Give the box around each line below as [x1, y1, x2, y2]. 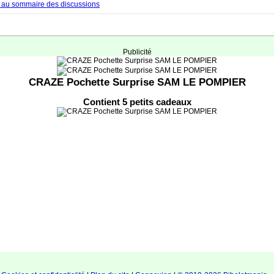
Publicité [122, 48, 152, 56]
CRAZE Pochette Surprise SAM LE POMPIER [28, 76, 246, 88]
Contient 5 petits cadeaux [83, 97, 191, 107]
